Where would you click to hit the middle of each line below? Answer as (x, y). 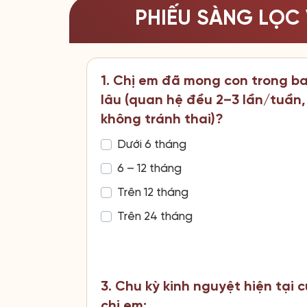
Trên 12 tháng (153, 192)
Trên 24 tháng (155, 216)
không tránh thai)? (162, 119)
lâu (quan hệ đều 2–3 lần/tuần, (203, 100)
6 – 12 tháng (149, 168)
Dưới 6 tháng (152, 144)
